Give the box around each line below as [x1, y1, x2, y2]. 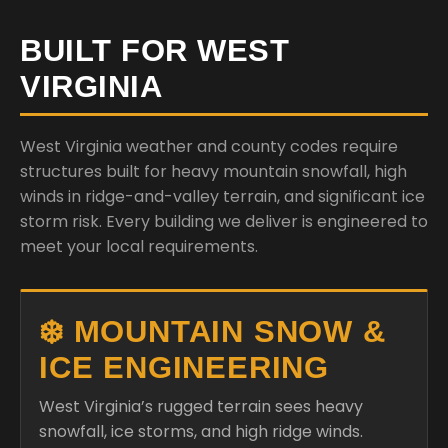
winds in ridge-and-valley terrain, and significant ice [20, 185, 425, 208]
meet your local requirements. [20, 235, 258, 258]
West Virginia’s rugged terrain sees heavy [39, 395, 363, 418]
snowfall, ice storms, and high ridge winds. [39, 420, 363, 443]
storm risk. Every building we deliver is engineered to [20, 210, 428, 233]
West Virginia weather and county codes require [20, 135, 398, 158]
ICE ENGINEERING [39, 350, 329, 385]
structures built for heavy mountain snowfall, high [20, 160, 407, 183]
